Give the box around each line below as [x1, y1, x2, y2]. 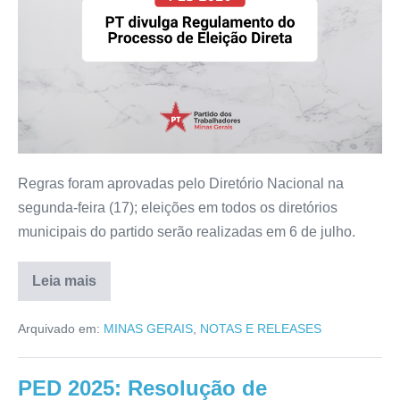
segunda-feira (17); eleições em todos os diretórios [18, 199, 337, 215]
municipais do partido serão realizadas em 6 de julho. [18, 223, 355, 239]
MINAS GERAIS [104, 321, 193, 336]
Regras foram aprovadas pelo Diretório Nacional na [18, 175, 344, 191]
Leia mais [32, 272, 96, 288]
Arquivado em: [18, 321, 100, 336]
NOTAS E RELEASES [200, 321, 321, 336]
